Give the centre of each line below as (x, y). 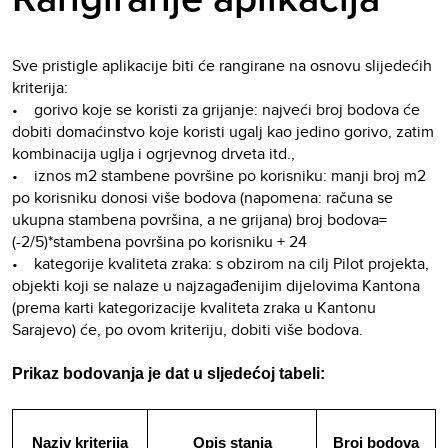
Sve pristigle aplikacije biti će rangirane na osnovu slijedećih (222, 66)
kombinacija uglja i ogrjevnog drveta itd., (153, 154)
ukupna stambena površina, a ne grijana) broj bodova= (199, 220)
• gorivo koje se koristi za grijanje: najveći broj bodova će (216, 110)
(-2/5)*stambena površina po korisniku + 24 (159, 242)
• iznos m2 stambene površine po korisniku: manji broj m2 (219, 176)
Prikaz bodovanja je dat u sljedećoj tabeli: (168, 374)
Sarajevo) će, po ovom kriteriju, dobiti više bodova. (187, 330)
